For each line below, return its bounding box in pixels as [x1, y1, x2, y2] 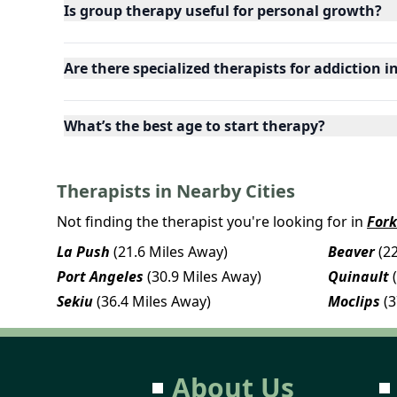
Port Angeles [57, 266, 144, 286]
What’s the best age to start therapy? [64, 115, 325, 136]
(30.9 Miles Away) [147, 266, 261, 286]
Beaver [328, 241, 375, 261]
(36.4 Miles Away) [97, 291, 211, 311]
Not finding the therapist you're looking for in [57, 211, 363, 231]
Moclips [328, 291, 380, 311]
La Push [57, 241, 110, 261]
